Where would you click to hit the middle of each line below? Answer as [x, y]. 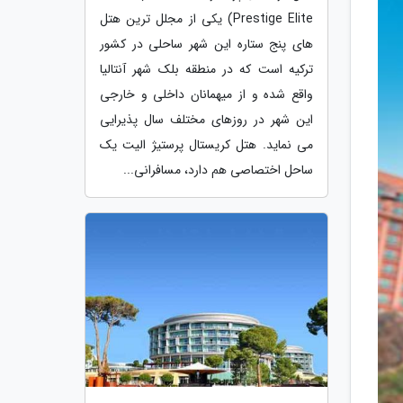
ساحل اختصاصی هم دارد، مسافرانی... [218, 170]
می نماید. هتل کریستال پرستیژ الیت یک [206, 144]
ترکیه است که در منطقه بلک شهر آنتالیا [206, 69]
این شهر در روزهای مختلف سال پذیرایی [206, 119]
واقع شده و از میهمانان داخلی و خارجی [206, 94]
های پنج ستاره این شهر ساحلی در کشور [206, 44]
